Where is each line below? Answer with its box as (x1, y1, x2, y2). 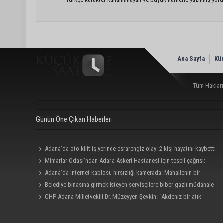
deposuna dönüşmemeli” (36, 204, 100, 212)
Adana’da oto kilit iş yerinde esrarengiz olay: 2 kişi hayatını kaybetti (45, 144, 216, 152)
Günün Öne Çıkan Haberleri (36, 114, 112, 124)
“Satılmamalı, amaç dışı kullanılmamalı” (36, 168, 135, 176)
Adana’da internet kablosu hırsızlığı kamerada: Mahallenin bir (45, 168, 201, 176)
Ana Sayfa (177, 54, 205, 62)
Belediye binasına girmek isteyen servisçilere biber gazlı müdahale (45, 180, 214, 188)
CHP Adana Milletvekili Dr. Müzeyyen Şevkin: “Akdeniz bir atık (45, 192, 202, 200)
